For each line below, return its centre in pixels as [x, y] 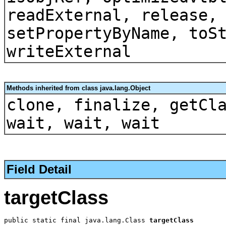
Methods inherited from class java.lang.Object [78, 88]
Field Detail [39, 169]
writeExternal [69, 51]
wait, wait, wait [83, 123]
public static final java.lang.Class [77, 220]
